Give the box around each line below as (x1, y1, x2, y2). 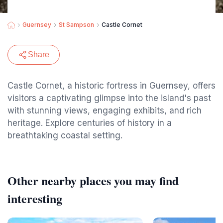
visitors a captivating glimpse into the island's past (7, 93, 211, 103)
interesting (7, 190, 62, 207)
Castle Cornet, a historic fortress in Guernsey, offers (7, 81, 216, 91)
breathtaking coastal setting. (7, 130, 122, 140)
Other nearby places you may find (7, 172, 179, 189)
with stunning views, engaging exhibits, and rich (7, 106, 202, 115)
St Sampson (59, 21, 94, 28)
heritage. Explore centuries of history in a (7, 118, 172, 128)
